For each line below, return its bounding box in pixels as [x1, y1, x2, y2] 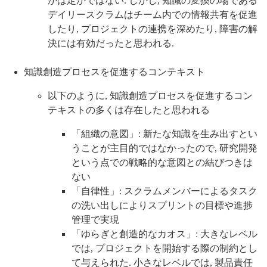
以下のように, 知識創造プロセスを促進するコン [48, 91, 253, 101]
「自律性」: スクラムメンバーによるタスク [72, 186, 257, 197]
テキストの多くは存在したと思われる [48, 105, 210, 116]
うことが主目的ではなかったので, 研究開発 [72, 143, 257, 154]
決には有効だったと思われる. [48, 38, 174, 49]
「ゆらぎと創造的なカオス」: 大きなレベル [72, 229, 257, 240]
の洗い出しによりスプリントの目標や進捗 [72, 200, 253, 211]
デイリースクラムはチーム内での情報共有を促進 [48, 10, 257, 20]
